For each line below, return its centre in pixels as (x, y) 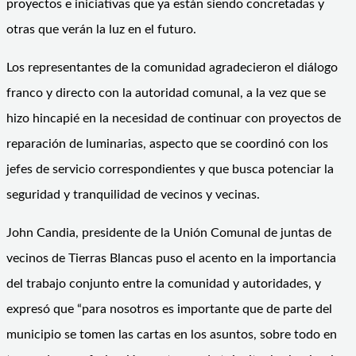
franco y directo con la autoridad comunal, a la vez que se (166, 93)
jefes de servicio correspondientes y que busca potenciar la (170, 169)
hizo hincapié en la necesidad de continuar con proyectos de (174, 118)
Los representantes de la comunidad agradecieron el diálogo (172, 67)
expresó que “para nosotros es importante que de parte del (169, 309)
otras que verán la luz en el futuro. (101, 29)
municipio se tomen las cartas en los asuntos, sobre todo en (172, 334)
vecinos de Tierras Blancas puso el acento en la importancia (171, 258)
